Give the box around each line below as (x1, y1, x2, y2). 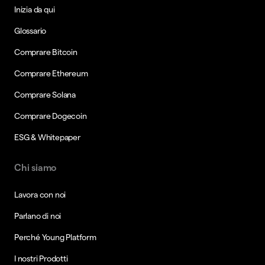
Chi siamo (14, 162, 57, 173)
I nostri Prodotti (14, 253, 68, 263)
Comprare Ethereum (14, 68, 88, 78)
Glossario (14, 25, 47, 35)
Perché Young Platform (14, 232, 96, 242)
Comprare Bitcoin (14, 47, 77, 57)
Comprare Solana (14, 89, 76, 99)
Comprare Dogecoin (14, 111, 87, 121)
